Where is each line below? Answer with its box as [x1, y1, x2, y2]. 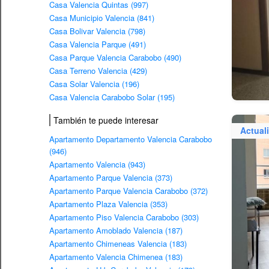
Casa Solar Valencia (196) [49, 78, 139, 90]
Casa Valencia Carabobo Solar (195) [49, 91, 175, 103]
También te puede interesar [53, 114, 159, 127]
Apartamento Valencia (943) [49, 159, 145, 171]
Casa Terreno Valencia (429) [49, 65, 147, 77]
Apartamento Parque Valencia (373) [49, 172, 172, 184]
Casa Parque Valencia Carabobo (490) [49, 52, 181, 64]
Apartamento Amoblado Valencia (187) [49, 225, 183, 237]
